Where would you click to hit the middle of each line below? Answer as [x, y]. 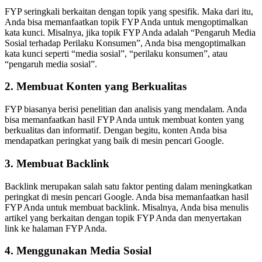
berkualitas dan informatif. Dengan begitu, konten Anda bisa [116, 130]
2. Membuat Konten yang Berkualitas [96, 87]
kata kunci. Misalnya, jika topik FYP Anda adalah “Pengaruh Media [130, 32]
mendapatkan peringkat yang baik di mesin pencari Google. [114, 141]
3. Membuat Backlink [57, 163]
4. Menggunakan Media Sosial [78, 251]
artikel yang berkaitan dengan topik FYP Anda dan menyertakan [123, 218]
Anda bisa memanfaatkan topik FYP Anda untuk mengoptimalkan [126, 22]
